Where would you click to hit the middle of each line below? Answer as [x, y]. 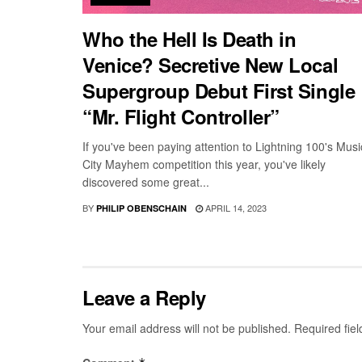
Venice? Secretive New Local [210, 64]
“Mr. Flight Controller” [181, 116]
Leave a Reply [144, 297]
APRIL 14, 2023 [235, 207]
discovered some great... [146, 181]
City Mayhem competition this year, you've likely [204, 164]
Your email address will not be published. [187, 328]
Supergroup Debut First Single [219, 90]
